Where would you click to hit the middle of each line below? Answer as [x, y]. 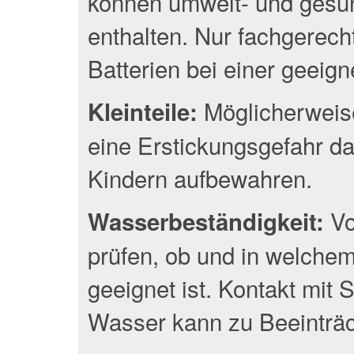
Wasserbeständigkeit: [206, 221]
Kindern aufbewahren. [200, 177]
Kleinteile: [143, 111]
